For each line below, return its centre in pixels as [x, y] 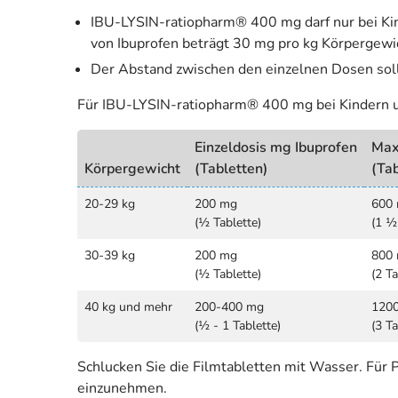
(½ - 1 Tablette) [238, 326]
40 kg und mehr [128, 307]
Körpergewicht [132, 169]
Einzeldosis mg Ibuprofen [276, 148]
